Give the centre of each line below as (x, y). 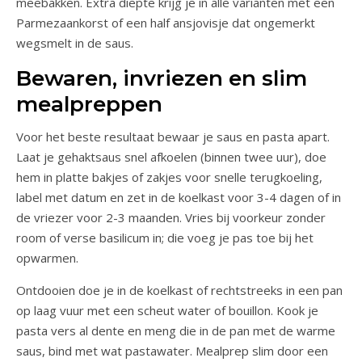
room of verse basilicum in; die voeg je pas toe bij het (165, 237)
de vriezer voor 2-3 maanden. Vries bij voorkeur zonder (171, 217)
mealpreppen (89, 104)
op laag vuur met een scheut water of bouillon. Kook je (167, 310)
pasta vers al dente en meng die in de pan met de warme (176, 330)
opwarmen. (47, 257)
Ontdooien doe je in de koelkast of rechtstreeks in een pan (179, 290)
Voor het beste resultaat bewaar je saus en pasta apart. (173, 136)
